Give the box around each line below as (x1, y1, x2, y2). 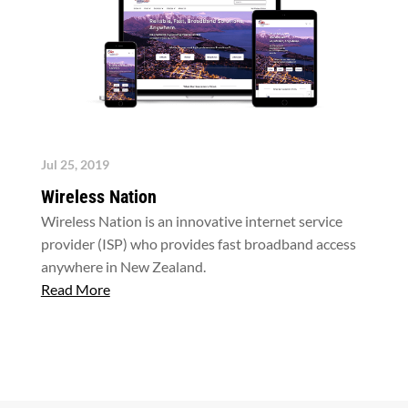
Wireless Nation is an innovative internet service (40, 211, 342, 229)
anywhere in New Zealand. (40, 257, 206, 275)
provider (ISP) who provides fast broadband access (40, 234, 356, 252)
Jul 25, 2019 (40, 156, 109, 172)
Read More (40, 280, 110, 298)
